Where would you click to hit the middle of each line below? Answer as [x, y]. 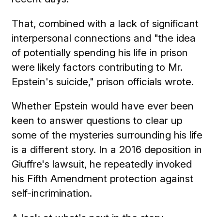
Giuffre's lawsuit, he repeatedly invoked [102, 164]
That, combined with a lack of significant [105, 23]
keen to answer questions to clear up [97, 121]
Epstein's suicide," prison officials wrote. [103, 81]
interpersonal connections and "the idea [104, 38]
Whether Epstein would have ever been [103, 106]
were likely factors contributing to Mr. [97, 67]
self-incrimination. [52, 193]
